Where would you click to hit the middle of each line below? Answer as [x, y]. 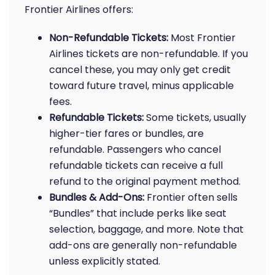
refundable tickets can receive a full [136, 165]
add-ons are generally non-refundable [143, 245]
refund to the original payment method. [145, 181]
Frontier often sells [191, 197]
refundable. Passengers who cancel [135, 149]
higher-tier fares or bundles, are [126, 134]
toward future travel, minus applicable [141, 86]
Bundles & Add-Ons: [97, 197]
